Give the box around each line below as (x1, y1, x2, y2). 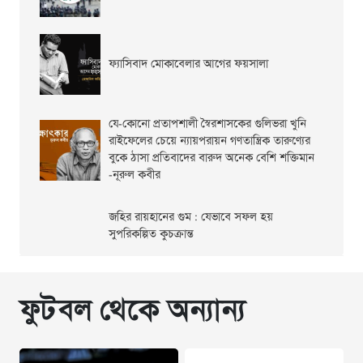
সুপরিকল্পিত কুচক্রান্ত (108, 228, 194, 241)
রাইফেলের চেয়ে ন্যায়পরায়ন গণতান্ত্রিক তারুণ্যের (108, 135, 310, 148)
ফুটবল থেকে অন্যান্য (19, 297, 246, 328)
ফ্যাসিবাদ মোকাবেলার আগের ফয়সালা (108, 58, 271, 71)
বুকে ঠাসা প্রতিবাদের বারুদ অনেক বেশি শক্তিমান (108, 152, 314, 165)
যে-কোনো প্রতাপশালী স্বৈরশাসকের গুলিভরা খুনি (108, 118, 306, 131)
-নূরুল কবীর (108, 169, 160, 182)
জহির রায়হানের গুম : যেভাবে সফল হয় (108, 211, 273, 224)
